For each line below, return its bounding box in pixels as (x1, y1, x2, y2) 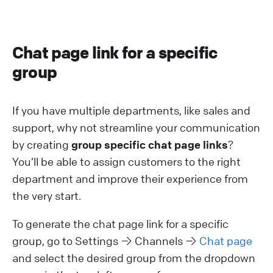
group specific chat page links (71, 137, 228, 151)
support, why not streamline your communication (12, 120, 260, 134)
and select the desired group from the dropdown (12, 250, 255, 264)
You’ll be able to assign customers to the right (12, 154, 241, 168)
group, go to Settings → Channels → (12, 233, 199, 247)
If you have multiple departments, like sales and (12, 103, 250, 117)
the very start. (12, 188, 81, 202)
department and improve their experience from (12, 171, 248, 185)
